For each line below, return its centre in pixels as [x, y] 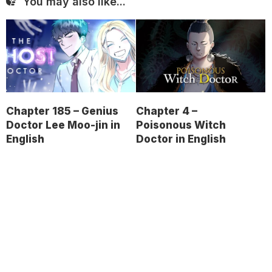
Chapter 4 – [167, 111]
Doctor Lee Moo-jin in [63, 125]
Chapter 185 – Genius [62, 111]
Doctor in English [181, 139]
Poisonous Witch [181, 125]
